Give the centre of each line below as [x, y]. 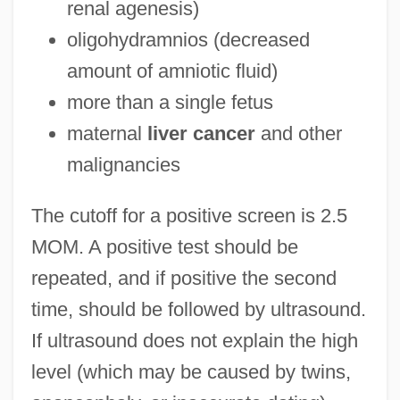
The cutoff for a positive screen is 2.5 [189, 216]
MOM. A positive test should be [164, 247]
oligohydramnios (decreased [188, 40]
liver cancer [201, 134]
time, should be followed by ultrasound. [198, 310]
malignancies [123, 165]
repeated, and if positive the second [183, 279]
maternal [107, 134]
